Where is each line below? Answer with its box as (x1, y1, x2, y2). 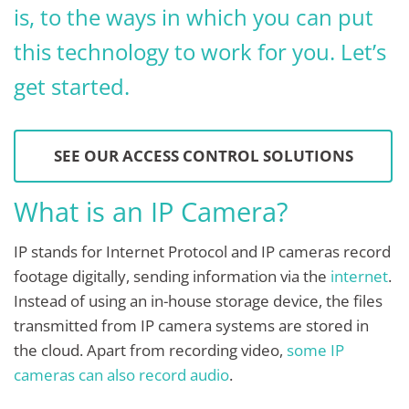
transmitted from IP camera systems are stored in (14, 315, 369, 337)
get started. (14, 70, 135, 101)
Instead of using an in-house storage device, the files (14, 290, 383, 312)
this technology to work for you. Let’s (14, 36, 386, 67)
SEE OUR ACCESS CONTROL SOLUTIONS (53, 145, 353, 167)
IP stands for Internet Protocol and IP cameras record (14, 241, 391, 263)
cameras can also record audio (14, 364, 229, 386)
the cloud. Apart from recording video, (14, 340, 287, 362)
